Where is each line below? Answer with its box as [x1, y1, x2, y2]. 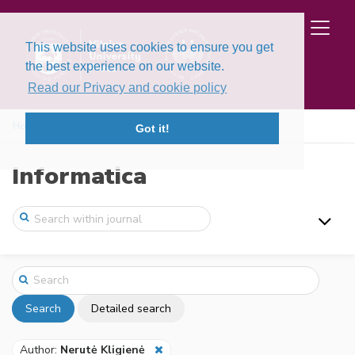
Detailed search [91, 300, 171, 316]
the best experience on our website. [25, 59, 224, 73]
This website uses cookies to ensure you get [25, 40, 273, 54]
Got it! [135, 122, 170, 136]
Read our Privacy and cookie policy [28, 81, 227, 95]
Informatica [12, 160, 147, 193]
